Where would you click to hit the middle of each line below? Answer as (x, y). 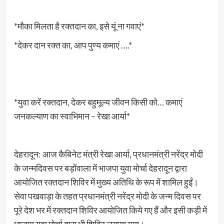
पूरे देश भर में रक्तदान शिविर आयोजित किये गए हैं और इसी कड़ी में (110, 210)
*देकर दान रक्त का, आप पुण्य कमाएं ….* (73, 45)
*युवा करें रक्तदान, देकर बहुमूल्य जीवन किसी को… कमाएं (98, 102)
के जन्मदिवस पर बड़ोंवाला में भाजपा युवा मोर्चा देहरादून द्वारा (100, 168)
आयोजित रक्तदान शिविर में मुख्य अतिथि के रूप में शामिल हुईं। (106, 182)
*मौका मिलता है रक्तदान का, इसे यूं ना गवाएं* (79, 26)
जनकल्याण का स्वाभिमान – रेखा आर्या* (72, 116)
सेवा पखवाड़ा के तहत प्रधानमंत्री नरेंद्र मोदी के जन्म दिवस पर (107, 196)
